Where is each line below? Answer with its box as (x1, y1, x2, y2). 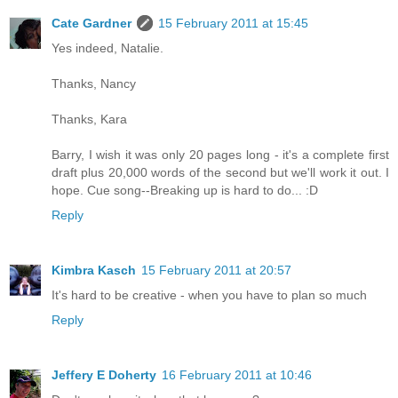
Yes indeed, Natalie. (52, 41, 163, 56)
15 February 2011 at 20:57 (141, 263, 291, 278)
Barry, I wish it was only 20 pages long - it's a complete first (52, 147, 389, 163)
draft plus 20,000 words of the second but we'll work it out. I (52, 165, 389, 180)
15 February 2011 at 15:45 (158, 16, 308, 31)
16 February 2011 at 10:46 (162, 368, 312, 383)
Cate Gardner (52, 16, 131, 31)
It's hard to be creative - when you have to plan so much (52, 288, 367, 303)
